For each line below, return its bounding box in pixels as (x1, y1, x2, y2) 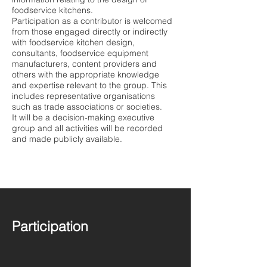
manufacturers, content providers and (12, 58, 157, 69)
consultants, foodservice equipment (12, 48, 148, 58)
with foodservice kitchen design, (12, 37, 135, 48)
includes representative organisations (12, 91, 155, 101)
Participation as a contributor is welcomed (12, 15, 172, 26)
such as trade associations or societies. (12, 101, 162, 112)
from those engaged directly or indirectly (12, 26, 167, 37)
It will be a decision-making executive (12, 112, 154, 123)
